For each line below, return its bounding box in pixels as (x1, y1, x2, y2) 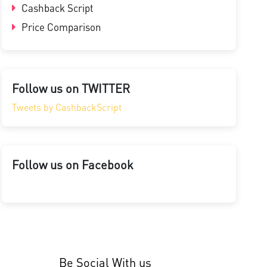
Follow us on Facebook (11, 157, 133, 172)
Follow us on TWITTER (11, 80, 130, 96)
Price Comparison (18, 20, 101, 33)
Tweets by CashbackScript (11, 101, 122, 113)
